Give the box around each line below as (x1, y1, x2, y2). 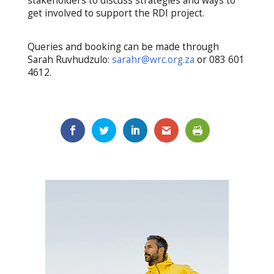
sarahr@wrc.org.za (111, 53, 194, 67)
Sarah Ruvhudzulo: (27, 53, 112, 67)
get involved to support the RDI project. (27, 7, 204, 20)
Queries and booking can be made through (27, 40, 219, 54)
